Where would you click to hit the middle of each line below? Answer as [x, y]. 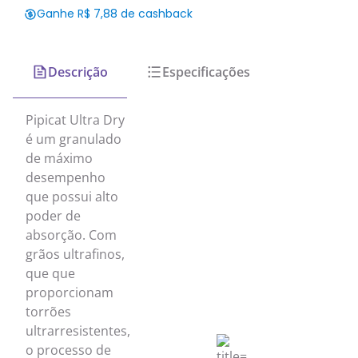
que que [50, 274]
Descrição [78, 72]
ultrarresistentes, [78, 331]
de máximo [59, 159]
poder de [53, 216]
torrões [48, 312]
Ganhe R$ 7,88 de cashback [115, 14]
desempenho [66, 178]
